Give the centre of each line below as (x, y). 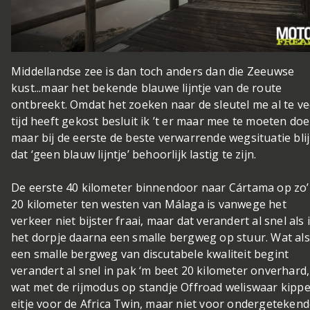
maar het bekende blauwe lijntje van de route (162, 88)
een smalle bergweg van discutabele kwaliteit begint (150, 254)
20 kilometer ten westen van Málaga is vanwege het (149, 204)
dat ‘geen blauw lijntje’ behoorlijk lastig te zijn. (135, 154)
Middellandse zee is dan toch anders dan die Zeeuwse (153, 71)
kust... (26, 88)
